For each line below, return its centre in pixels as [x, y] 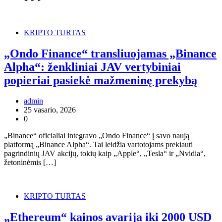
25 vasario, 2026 [50, 110]
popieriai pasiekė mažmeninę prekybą [101, 80]
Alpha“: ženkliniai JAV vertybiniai [92, 67]
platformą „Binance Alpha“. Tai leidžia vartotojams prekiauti [98, 145]
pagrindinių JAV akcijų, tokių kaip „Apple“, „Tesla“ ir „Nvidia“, [105, 154]
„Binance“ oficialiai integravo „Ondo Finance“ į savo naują [97, 136]
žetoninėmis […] [30, 163]
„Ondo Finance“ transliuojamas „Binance [110, 53]
